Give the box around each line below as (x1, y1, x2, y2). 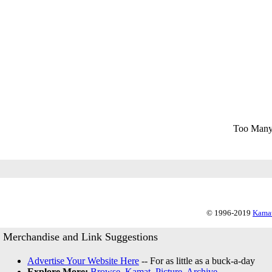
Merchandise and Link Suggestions (3, 231, 158, 243)
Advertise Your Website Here (27, 256, 139, 266)
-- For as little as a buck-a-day (139, 256, 255, 266)
